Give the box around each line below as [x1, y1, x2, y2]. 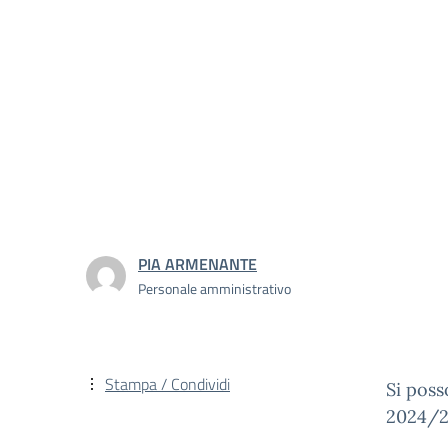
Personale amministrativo [138, 277, 291, 299]
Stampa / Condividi [105, 372, 230, 396]
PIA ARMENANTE [138, 251, 257, 276]
